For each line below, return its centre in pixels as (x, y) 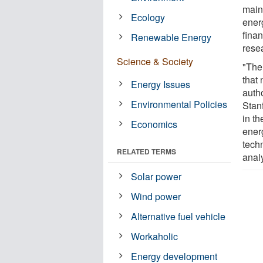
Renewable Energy (171, 37)
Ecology (148, 17)
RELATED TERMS (146, 151)
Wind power (156, 196)
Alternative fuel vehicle (178, 216)
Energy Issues (161, 84)
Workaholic (155, 236)
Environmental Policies (179, 104)
